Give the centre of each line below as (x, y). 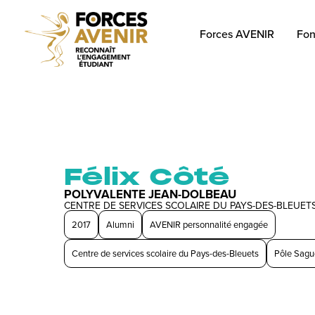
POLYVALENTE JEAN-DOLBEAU (150, 194)
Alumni (120, 225)
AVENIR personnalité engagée (208, 225)
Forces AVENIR (237, 34)
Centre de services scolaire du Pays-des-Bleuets (165, 253)
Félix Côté (147, 177)
